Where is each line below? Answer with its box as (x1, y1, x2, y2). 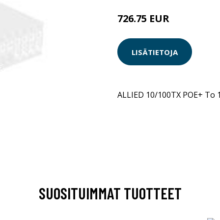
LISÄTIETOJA (132, 47, 178, 57)
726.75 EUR (117, 12, 169, 25)
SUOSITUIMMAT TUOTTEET (38, 183, 182, 202)
